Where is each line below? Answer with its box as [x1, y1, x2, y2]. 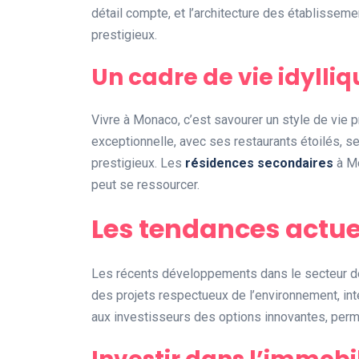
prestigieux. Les [91, 155, 185, 171]
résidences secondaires [185, 155, 333, 171]
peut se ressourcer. [91, 176, 200, 192]
